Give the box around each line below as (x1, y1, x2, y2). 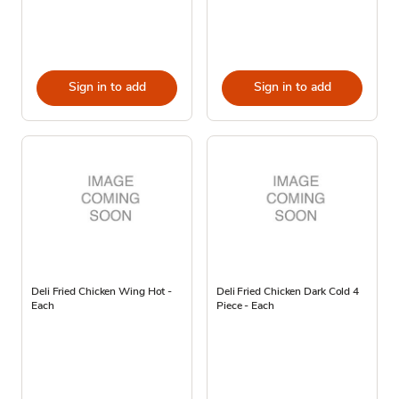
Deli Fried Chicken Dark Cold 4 (216, 283, 359, 298)
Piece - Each (216, 297, 274, 313)
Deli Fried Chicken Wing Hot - (31, 283, 173, 298)
